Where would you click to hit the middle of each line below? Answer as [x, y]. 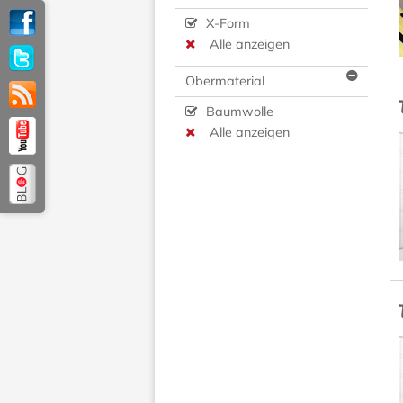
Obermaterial [225, 81]
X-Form [226, 24]
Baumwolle [238, 112]
